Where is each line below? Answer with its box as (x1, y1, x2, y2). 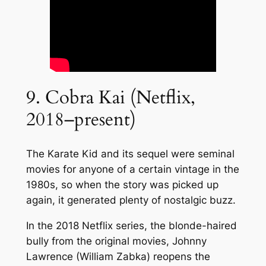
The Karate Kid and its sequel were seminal (26, 147, 235, 160)
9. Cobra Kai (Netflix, (26, 85, 195, 110)
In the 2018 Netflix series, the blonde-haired (26, 219, 237, 232)
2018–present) (26, 107, 136, 132)
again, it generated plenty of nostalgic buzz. (26, 194, 236, 206)
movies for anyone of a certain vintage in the (26, 163, 239, 175)
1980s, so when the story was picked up (26, 178, 218, 191)
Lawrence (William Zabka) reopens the (26, 250, 210, 262)
